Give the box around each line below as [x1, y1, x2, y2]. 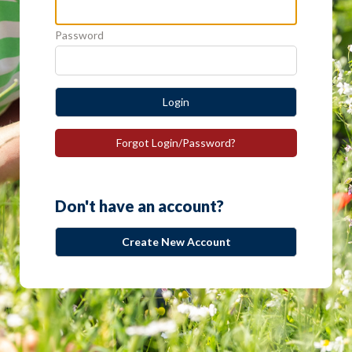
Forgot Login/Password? [116, 136, 236, 149]
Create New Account [121, 235, 231, 248]
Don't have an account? [55, 196, 224, 215]
